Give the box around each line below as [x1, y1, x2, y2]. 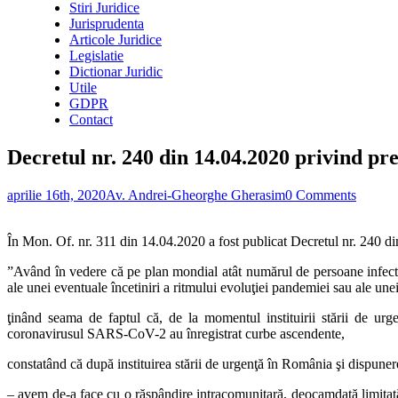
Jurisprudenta [69, 16, 144, 31]
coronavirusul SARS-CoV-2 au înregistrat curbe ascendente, [7, 325, 345, 341]
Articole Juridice [69, 32, 162, 47]
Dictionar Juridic [69, 64, 163, 79]
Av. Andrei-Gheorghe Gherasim [106, 187, 285, 203]
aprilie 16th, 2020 [7, 187, 106, 203]
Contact [69, 112, 113, 127]
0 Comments [285, 187, 356, 203]
